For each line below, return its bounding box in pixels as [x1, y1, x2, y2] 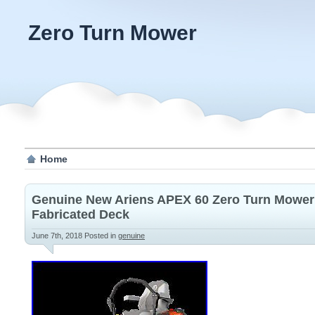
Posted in [84, 231, 118, 240]
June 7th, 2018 [32, 231, 84, 240]
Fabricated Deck [32, 207, 129, 221]
